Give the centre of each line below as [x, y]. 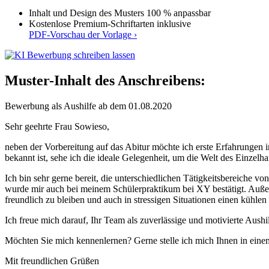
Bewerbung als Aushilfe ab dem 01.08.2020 [88, 106]
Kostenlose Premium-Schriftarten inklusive [110, 23]
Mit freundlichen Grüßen [52, 261]
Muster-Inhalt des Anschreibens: [105, 80]
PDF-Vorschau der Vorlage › [83, 34]
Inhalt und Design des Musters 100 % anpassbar [120, 13]
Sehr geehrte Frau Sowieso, [57, 126]
